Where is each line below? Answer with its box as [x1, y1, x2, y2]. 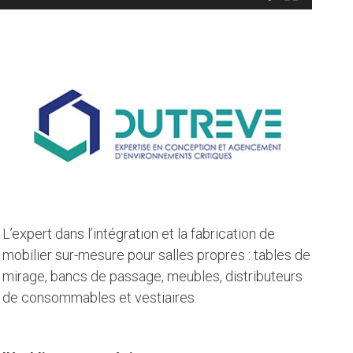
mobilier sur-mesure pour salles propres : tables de [2, 247, 310, 264]
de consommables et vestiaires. [2, 289, 197, 307]
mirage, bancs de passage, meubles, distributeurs [2, 268, 303, 285]
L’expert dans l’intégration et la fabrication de [2, 225, 275, 243]
